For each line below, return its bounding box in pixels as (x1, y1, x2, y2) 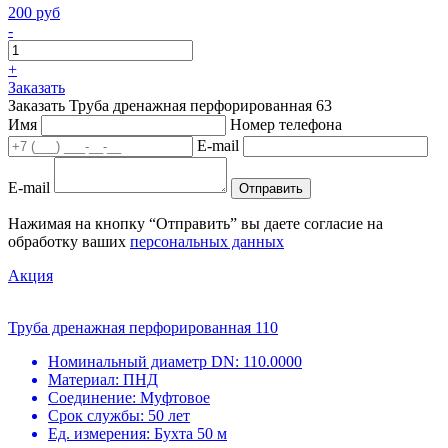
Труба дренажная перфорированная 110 (8, 318, 278, 336)
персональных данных (130, 232, 284, 250)
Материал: (48, 370, 119, 388)
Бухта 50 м (154, 424, 227, 442)
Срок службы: (48, 406, 144, 424)
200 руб (8, 3, 60, 21)
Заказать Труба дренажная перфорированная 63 (8, 96, 332, 114)
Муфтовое (140, 388, 210, 406)
